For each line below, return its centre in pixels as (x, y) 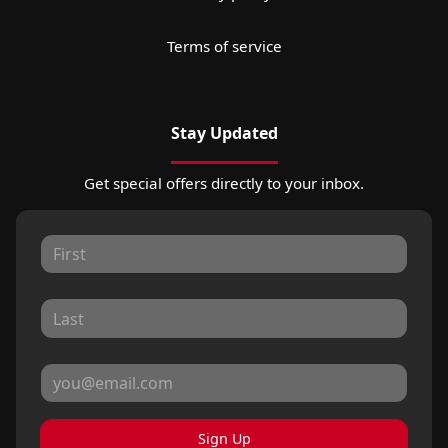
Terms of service (224, 46)
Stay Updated (224, 133)
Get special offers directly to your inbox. (224, 183)
